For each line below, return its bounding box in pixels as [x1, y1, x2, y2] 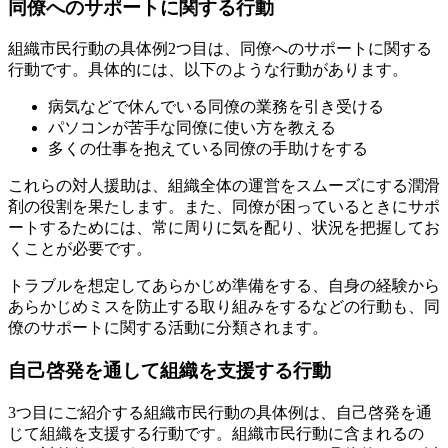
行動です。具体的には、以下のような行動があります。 [8, 61, 408, 79]
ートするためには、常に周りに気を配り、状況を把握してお [8, 219, 440, 237]
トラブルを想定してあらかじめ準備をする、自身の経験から [8, 277, 440, 295]
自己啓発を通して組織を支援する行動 [8, 360, 331, 382]
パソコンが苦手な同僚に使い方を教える [48, 119, 336, 137]
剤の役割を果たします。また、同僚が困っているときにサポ [8, 198, 440, 216]
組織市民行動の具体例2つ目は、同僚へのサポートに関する [8, 40, 432, 58]
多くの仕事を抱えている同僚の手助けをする [48, 140, 368, 158]
